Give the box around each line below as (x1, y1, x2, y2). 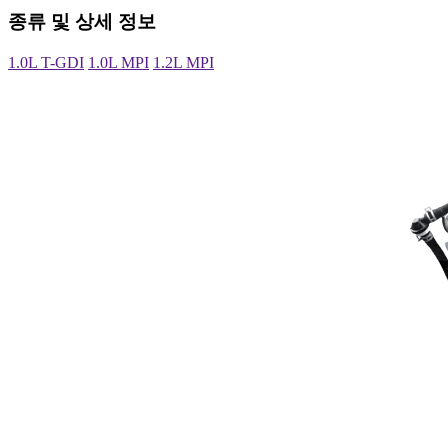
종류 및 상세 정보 (8, 11, 156, 33)
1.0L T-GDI (8, 54, 84, 72)
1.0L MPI (88, 54, 149, 72)
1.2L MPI (153, 54, 214, 72)
